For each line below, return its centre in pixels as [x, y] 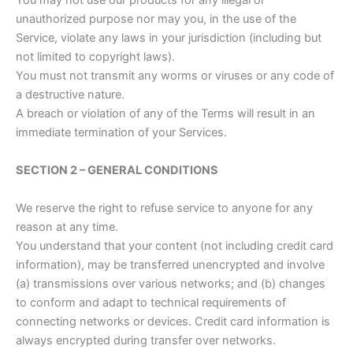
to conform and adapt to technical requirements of [151, 303]
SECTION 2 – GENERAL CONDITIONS [117, 171]
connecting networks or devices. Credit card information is [173, 322]
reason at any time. [67, 227]
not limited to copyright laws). [95, 57]
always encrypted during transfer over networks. [146, 341]
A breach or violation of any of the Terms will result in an [165, 114]
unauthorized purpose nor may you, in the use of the [156, 19]
